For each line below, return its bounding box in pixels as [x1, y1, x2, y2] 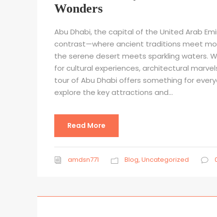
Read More [67, 121, 106, 131]
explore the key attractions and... [54, 87, 173, 98]
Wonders [54, 1, 103, 16]
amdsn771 [68, 155, 99, 165]
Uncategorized [141, 155, 189, 165]
